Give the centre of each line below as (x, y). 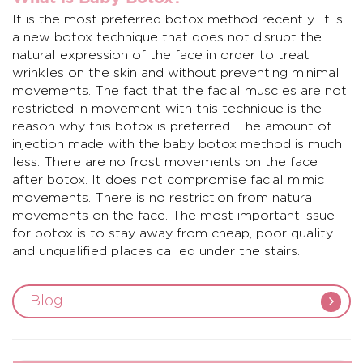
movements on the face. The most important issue (173, 216)
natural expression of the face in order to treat (161, 55)
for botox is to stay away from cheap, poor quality (173, 233)
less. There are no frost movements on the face (165, 162)
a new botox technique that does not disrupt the (167, 37)
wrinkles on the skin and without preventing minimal (176, 73)
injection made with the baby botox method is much (177, 144)
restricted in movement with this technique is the (167, 109)
